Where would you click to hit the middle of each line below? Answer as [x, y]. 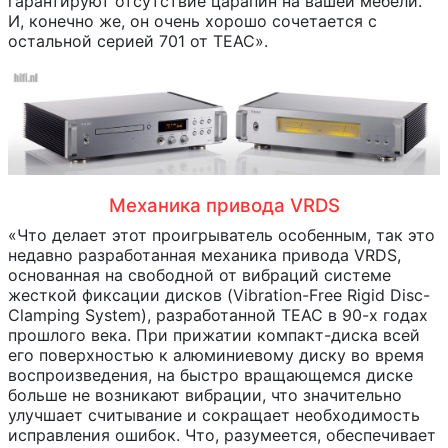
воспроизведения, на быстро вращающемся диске [210, 375]
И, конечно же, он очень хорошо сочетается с [192, 21]
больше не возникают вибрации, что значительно [205, 395]
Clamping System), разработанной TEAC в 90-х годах [218, 315]
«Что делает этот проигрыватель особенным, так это [221, 235]
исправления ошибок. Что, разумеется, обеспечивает [222, 435]
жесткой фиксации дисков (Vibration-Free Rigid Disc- [219, 295]
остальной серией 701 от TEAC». [138, 41]
